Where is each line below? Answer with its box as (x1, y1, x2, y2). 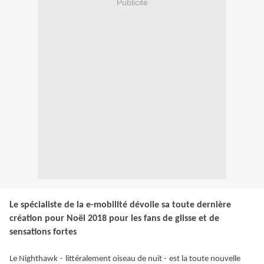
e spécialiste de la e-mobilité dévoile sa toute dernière (14, 200, 231, 210)
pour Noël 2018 (45, 214, 107, 224)
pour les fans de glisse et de (109, 214, 219, 224)
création (9, 214, 42, 224)
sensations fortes (9, 227, 77, 237)
